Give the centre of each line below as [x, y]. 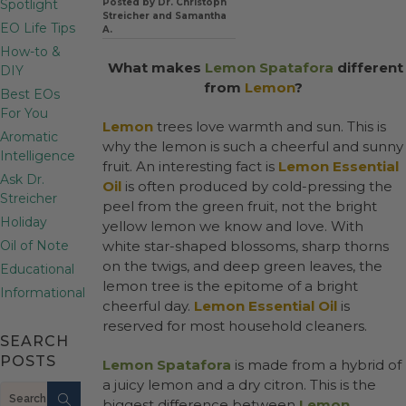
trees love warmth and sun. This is [270, 126]
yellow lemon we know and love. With [233, 226]
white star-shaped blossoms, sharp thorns [246, 246]
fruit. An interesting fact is [190, 166]
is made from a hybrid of [316, 365]
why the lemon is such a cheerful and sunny [253, 146]
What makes [154, 68]
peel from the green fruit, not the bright [240, 206]
